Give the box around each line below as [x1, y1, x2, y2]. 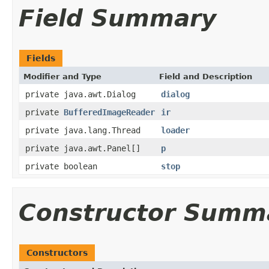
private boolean [25, 161, 97, 171]
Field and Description [159, 71, 252, 81]
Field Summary [19, 4, 216, 32]
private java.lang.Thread [25, 125, 141, 135]
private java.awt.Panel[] [25, 143, 141, 153]
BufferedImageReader [64, 107, 155, 117]
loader [161, 125, 190, 135]
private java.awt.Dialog [25, 89, 136, 99]
